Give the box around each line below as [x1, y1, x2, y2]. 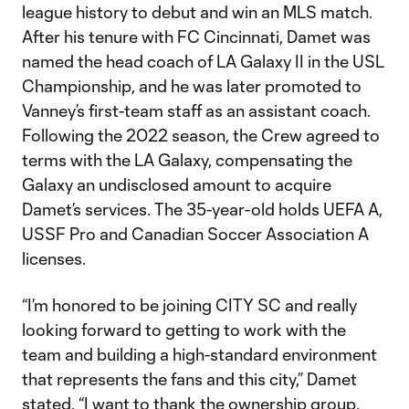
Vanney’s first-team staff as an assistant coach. [22, 100, 371, 121]
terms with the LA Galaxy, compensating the [22, 150, 352, 170]
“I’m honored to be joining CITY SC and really [22, 295, 357, 315]
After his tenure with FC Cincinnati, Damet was [22, 26, 371, 47]
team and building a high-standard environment [22, 344, 377, 364]
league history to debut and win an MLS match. [22, 2, 372, 22]
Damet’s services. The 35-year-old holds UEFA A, [22, 199, 383, 219]
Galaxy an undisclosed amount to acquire [22, 174, 331, 194]
